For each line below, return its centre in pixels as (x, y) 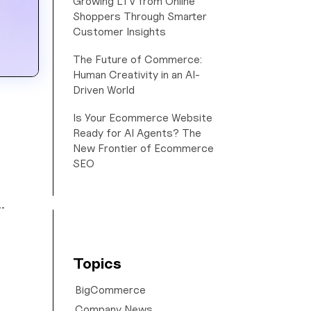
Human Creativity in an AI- (136, 75)
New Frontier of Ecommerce (143, 148)
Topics (97, 263)
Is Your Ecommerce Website (143, 118)
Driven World (104, 90)
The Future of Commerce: (137, 59)
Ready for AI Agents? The (137, 133)
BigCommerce (110, 290)
